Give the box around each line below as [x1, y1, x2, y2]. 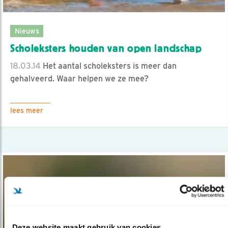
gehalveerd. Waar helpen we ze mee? [10, 73, 149, 83]
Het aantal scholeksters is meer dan [41, 61, 177, 71]
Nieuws [14, 26, 39, 35]
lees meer [10, 106, 43, 115]
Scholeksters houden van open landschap [10, 42, 202, 54]
